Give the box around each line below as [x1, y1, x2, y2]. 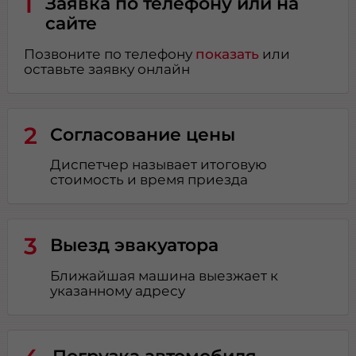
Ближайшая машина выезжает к [50, 268, 279, 284]
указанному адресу [50, 283, 186, 300]
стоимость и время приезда [50, 172, 249, 188]
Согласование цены [50, 122, 236, 145]
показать [195, 45, 260, 62]
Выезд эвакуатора [50, 234, 219, 257]
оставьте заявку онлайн [24, 60, 191, 77]
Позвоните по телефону [24, 45, 196, 62]
